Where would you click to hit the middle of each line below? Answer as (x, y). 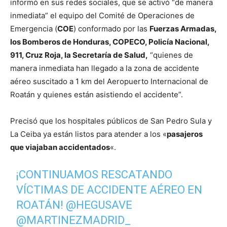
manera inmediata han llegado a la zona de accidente (105, 68)
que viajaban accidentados (60, 147)
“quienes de (171, 55)
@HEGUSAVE (99, 205)
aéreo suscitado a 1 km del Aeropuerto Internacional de (109, 81)
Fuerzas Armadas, (183, 28)
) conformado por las (111, 28)
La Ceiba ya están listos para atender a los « (88, 134)
